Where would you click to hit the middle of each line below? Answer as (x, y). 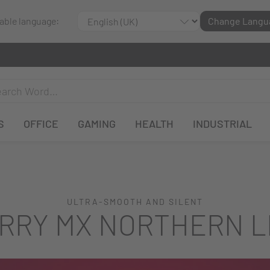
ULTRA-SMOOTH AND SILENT (135, 202)
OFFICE (41, 124)
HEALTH (154, 124)
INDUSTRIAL (222, 124)
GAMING (97, 124)
